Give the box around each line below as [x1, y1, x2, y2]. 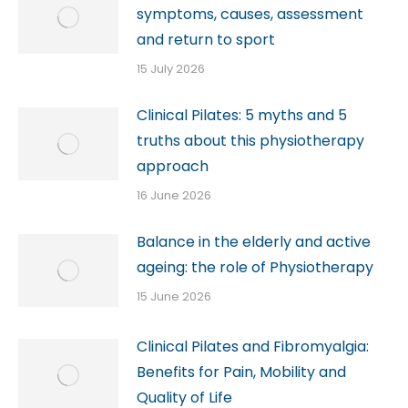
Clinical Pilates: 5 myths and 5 [137, 104, 347, 126]
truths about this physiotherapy [137, 129, 364, 151]
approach [137, 155, 209, 177]
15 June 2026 [137, 287, 211, 305]
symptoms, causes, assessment [137, 3, 363, 25]
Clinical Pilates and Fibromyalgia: [137, 335, 369, 357]
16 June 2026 [137, 186, 211, 204]
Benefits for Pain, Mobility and [137, 361, 346, 382]
